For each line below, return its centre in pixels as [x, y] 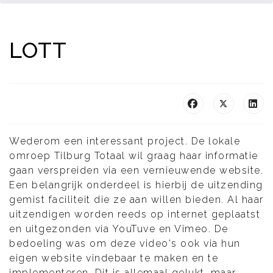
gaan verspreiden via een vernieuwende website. [136, 170]
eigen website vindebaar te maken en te [114, 258]
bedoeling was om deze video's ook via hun [125, 243]
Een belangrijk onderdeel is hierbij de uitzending [136, 185]
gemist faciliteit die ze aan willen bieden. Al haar [136, 199]
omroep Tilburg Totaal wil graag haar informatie [134, 155]
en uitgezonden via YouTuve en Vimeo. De [119, 229]
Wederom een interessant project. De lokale [125, 141]
